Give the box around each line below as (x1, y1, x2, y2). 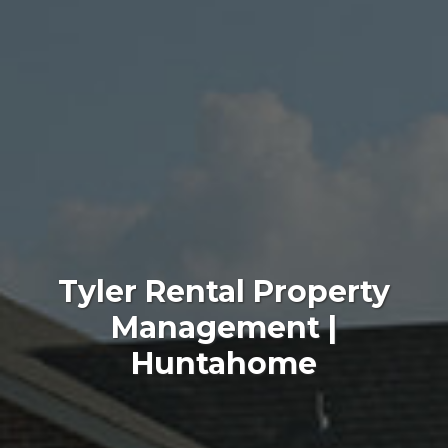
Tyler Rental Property (58, 272, 390, 310)
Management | (111, 308, 337, 346)
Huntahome (131, 344, 317, 382)
